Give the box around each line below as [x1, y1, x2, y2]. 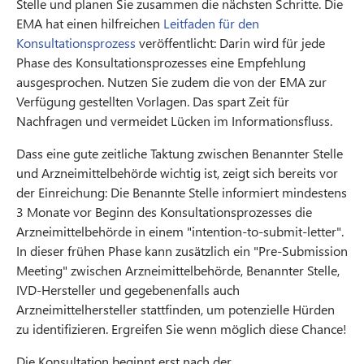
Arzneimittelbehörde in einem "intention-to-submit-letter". [16, 222, 344, 240]
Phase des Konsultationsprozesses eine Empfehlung [16, 53, 305, 71]
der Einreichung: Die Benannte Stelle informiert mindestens [16, 183, 347, 201]
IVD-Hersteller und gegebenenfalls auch [16, 280, 240, 298]
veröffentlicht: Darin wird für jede [136, 33, 325, 51]
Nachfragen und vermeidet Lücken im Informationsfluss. [16, 111, 332, 129]
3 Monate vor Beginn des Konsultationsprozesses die [16, 202, 312, 220]
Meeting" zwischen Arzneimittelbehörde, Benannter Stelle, [16, 261, 340, 279]
